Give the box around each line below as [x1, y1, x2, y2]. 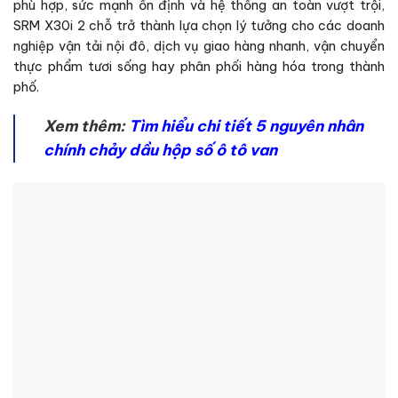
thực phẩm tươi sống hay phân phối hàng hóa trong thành [13, 59, 385, 76]
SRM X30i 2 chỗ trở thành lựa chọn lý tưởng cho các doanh [13, 18, 385, 35]
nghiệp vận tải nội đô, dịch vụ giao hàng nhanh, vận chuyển [13, 38, 385, 55]
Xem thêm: [44, 115, 130, 136]
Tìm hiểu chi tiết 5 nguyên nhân [129, 115, 364, 136]
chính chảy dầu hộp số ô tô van [44, 139, 278, 160]
